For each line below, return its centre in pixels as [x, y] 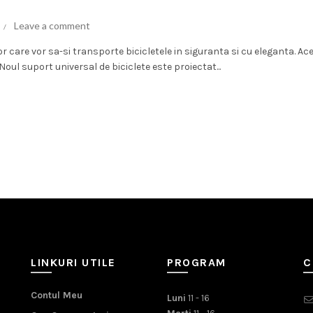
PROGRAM [197, 262]
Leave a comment [52, 25]
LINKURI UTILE [73, 262]
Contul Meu [57, 295]
